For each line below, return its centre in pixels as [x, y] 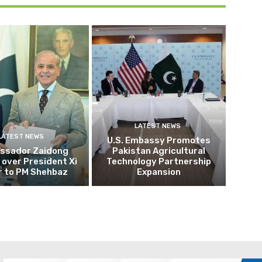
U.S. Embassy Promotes [159, 140]
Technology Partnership [159, 161]
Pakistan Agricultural [159, 151]
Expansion [159, 172]
